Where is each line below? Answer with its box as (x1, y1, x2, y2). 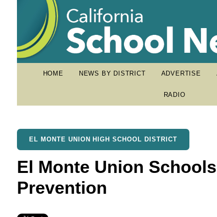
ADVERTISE (161, 70, 201, 77)
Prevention (16, 177, 107, 198)
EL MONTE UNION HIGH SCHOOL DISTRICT (29, 136, 177, 143)
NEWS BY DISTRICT (78, 70, 146, 77)
